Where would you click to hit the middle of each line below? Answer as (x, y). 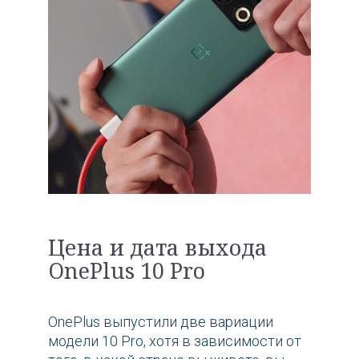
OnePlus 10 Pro (127, 270)
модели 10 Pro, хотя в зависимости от (175, 341)
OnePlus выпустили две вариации (161, 321)
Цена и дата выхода (157, 247)
